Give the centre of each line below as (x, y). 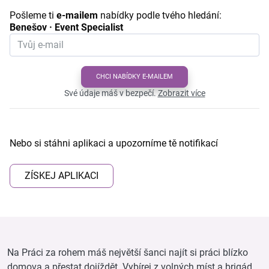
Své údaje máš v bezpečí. (110, 93)
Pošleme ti (33, 15)
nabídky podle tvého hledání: (160, 15)
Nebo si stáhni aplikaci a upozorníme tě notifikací (114, 143)
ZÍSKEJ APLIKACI (62, 175)
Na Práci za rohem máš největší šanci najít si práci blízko (128, 252)
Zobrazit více (181, 93)
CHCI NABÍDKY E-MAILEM (134, 76)
